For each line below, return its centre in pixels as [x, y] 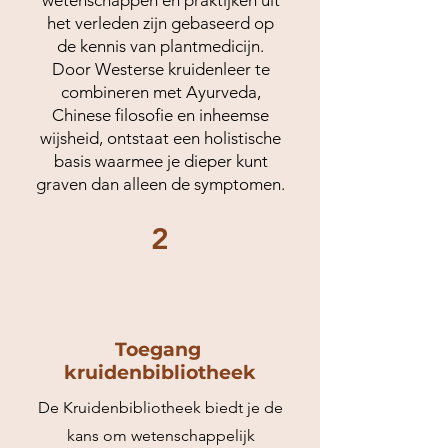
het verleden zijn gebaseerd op [160, 23]
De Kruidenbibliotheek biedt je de [160, 407]
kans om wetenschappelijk [160, 435]
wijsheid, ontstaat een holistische [160, 138]
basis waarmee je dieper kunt [160, 161]
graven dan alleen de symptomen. [160, 184]
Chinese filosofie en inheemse [160, 115]
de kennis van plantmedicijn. [160, 46]
